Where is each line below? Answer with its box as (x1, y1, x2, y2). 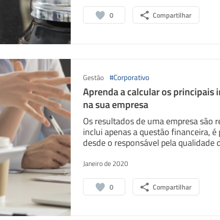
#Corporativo (109, 72, 149, 83)
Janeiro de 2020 (82, 158, 128, 168)
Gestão (82, 72, 104, 82)
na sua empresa (82, 97, 148, 112)
